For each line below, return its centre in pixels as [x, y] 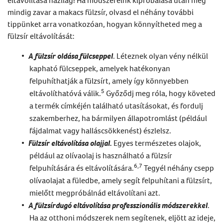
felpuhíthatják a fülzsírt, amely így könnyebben [109, 80]
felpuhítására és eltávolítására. [82, 167]
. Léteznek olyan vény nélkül [161, 56]
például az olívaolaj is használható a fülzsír [101, 155]
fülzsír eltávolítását [40, 36]
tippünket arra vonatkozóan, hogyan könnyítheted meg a [105, 24]
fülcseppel [96, 56]
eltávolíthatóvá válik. [65, 93]
